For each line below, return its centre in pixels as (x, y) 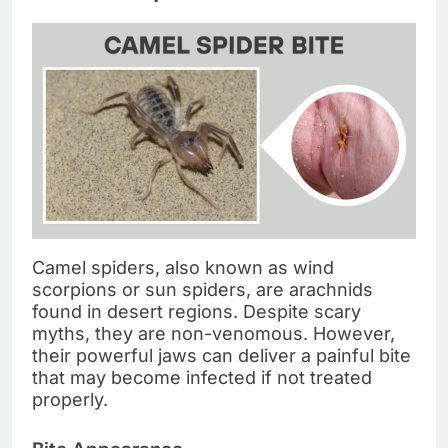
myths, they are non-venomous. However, (213, 333)
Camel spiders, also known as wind (183, 267)
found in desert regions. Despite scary (196, 311)
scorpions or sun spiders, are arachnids (202, 289)
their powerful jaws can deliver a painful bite (221, 355)
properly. (70, 399)
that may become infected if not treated (202, 377)
